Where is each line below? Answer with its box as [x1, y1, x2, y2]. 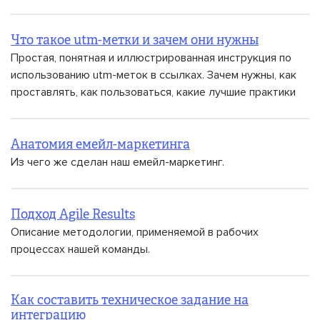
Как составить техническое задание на [11, 294, 249, 307]
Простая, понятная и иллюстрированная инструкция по [11, 51, 291, 65]
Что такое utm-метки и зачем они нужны [11, 34, 259, 47]
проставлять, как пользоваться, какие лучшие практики [11, 85, 296, 99]
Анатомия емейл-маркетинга [11, 139, 190, 151]
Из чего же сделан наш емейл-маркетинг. [11, 155, 224, 169]
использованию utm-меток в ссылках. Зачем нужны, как [11, 68, 296, 82]
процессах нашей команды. [11, 242, 150, 256]
